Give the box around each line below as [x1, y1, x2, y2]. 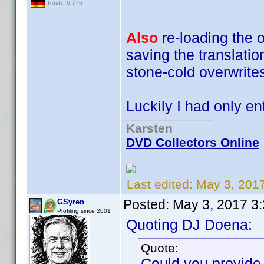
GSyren [57, 197, 84, 206]
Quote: [141, 241, 179, 255]
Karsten [126, 121, 173, 135]
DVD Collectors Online [126, 136, 259, 149]
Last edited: [123, 177, 196, 191]
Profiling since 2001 [57, 207, 111, 214]
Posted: [123, 197, 173, 212]
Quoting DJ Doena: [126, 216, 252, 233]
